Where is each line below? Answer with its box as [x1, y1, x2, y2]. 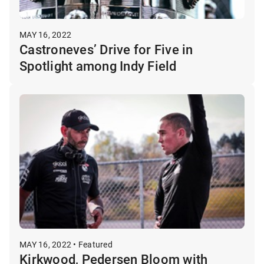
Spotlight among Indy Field [19, 57, 177, 74]
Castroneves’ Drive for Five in [19, 40, 193, 58]
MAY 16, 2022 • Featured [19, 238, 113, 250]
